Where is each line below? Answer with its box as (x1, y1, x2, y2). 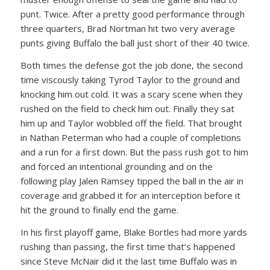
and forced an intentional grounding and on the (20, 160, 213, 173)
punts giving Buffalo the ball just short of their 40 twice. (20, 37, 250, 49)
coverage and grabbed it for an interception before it (20, 189, 240, 202)
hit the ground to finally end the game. (20, 204, 178, 216)
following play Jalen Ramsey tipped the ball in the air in (20, 175, 243, 187)
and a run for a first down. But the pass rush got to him (20, 146, 248, 159)
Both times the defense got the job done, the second (20, 59, 243, 72)
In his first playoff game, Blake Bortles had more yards (20, 225, 247, 238)
